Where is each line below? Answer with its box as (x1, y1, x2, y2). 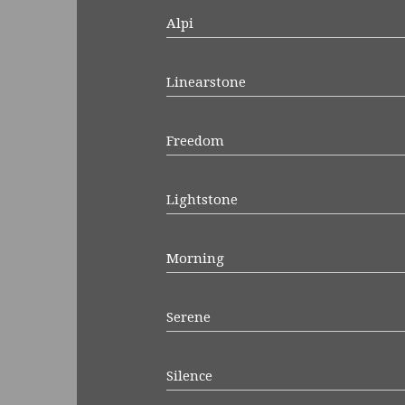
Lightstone (165, 191, 238, 208)
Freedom (165, 132, 224, 149)
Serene (165, 308, 211, 325)
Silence (165, 367, 212, 384)
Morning (165, 250, 224, 267)
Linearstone (165, 73, 246, 90)
